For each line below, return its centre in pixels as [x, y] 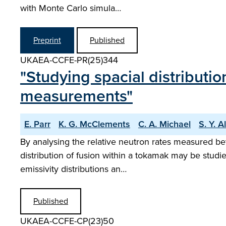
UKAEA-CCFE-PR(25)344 [69, 60]
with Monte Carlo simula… [71, 8]
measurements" [76, 96]
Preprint [47, 40]
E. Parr [37, 124]
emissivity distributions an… [73, 169]
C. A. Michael [164, 124]
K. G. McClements [94, 124]
